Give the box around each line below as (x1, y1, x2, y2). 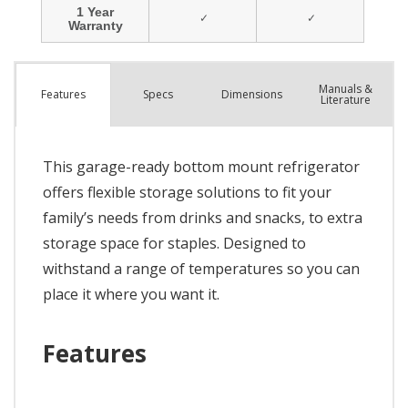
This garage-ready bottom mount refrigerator (43, 156, 360, 177)
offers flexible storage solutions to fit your (43, 181, 331, 202)
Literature (320, 91, 371, 107)
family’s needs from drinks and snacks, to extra (43, 207, 362, 228)
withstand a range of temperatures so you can (43, 258, 360, 279)
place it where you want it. (43, 283, 219, 304)
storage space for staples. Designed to (43, 232, 306, 253)
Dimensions (220, 86, 282, 102)
